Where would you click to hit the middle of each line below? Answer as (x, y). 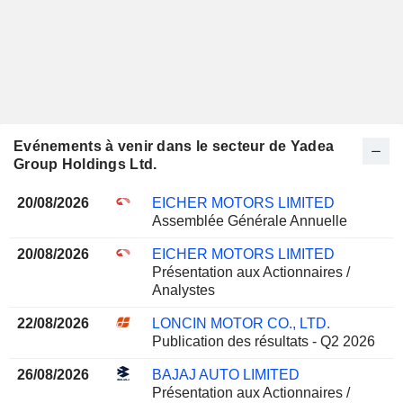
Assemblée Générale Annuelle (249, 221)
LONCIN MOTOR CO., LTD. (241, 324)
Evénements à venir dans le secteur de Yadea (174, 147)
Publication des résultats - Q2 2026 (263, 342)
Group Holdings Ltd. (85, 165)
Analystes (183, 291)
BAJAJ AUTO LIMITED (225, 375)
